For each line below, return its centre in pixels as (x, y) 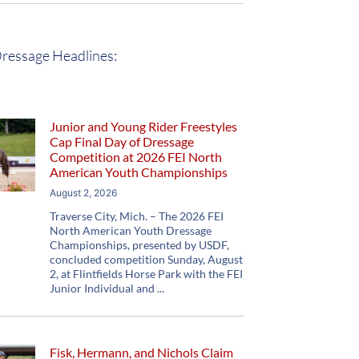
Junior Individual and (103, 288)
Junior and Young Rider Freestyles (144, 126)
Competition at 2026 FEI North (136, 157)
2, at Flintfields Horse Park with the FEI (147, 274)
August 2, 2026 (84, 193)
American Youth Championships (139, 172)
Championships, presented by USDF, (140, 245)
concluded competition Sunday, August (147, 259)
